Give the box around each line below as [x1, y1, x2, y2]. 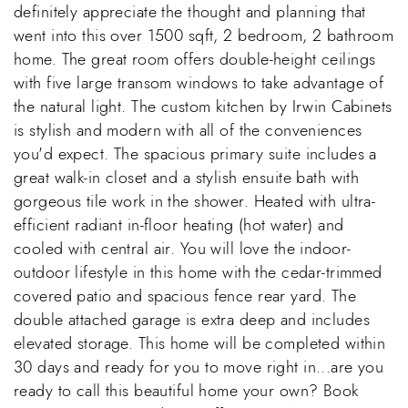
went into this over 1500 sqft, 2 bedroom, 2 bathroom [14, 24, 394, 46]
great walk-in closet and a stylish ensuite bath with [14, 166, 360, 189]
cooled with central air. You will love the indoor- [14, 237, 352, 260]
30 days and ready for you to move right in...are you [14, 355, 384, 378]
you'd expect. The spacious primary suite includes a [14, 142, 377, 165]
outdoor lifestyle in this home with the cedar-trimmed [14, 260, 382, 283]
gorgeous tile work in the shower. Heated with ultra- [14, 189, 376, 212]
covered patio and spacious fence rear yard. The [14, 284, 357, 307]
